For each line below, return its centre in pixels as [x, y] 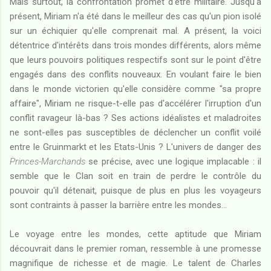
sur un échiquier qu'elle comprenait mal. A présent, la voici [135, 31]
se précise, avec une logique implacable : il [173, 161]
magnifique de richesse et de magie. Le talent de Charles [135, 263]
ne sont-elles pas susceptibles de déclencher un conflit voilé [135, 132]
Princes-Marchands [47, 161]
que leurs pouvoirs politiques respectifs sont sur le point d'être [135, 60]
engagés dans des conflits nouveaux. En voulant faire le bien [135, 74]
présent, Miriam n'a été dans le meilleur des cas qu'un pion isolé [135, 16]
